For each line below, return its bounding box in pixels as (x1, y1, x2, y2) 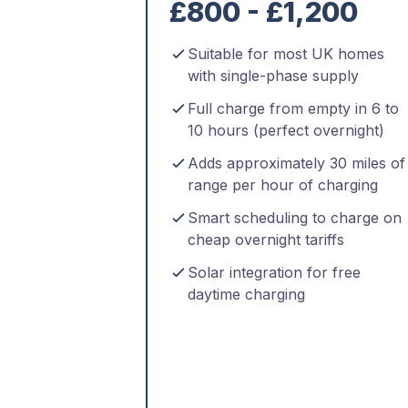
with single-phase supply (188, 66, 359, 85)
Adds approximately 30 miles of (188, 154, 405, 172)
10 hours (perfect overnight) (188, 121, 384, 139)
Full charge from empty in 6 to (188, 99, 399, 117)
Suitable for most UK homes (188, 45, 384, 63)
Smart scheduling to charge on (188, 209, 402, 227)
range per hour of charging (188, 176, 378, 194)
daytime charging (188, 285, 305, 303)
